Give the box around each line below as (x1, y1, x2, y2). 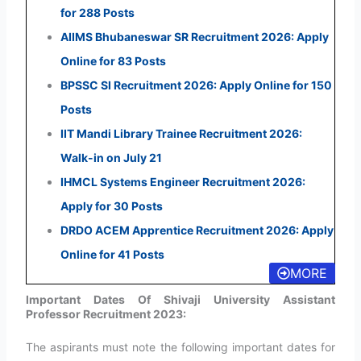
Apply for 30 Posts (60, 198, 163, 213)
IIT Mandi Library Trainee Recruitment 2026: (60, 126, 302, 140)
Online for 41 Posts (60, 247, 164, 261)
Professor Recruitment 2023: (25, 306, 186, 321)
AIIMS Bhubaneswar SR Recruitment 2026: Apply (60, 29, 329, 44)
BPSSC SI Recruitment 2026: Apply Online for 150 (60, 77, 332, 92)
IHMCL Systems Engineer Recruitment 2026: (60, 174, 305, 189)
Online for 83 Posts (60, 53, 166, 68)
